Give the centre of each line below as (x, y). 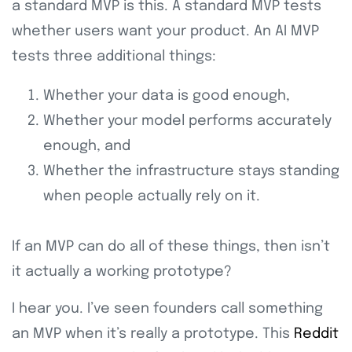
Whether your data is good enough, (169, 96)
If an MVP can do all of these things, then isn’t (171, 247)
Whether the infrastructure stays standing (191, 172)
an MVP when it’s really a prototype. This (153, 334)
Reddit (316, 334)
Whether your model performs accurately (187, 121)
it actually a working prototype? (124, 272)
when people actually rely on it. (152, 197)
